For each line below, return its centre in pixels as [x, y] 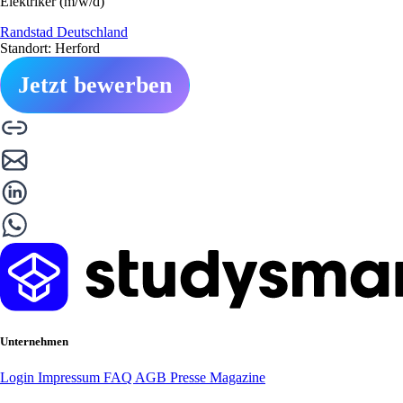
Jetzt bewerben [95, 85]
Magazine [237, 377]
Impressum [71, 377]
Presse [190, 377]
